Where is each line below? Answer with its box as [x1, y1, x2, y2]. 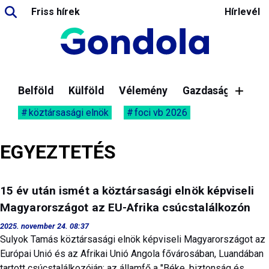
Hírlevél [225, 6, 260, 17]
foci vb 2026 [134, 107, 187, 118]
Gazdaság [183, 85, 229, 97]
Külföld [68, 85, 104, 97]
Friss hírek [31, 6, 80, 17]
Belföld [18, 85, 53, 97]
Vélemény [119, 85, 168, 97]
